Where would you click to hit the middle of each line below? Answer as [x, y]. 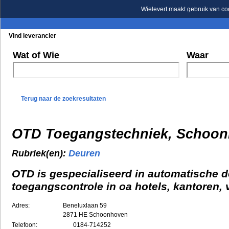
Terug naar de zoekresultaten [63, 99]
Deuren [84, 154]
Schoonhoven [108, 214]
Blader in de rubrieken [106, 36]
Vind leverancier [32, 36]
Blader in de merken [184, 36]
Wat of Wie [36, 55]
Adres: [21, 205]
